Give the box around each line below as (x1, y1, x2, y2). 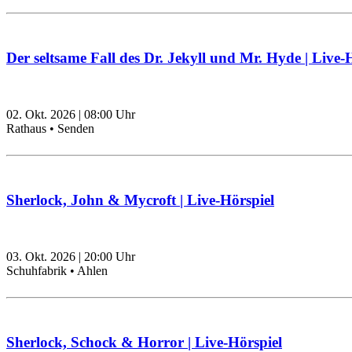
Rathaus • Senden (6, 122, 94, 136)
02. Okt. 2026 (6, 108, 75, 122)
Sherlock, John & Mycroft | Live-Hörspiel (6, 191, 274, 208)
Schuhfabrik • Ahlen (6, 264, 108, 278)
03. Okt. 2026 (6, 250, 75, 264)
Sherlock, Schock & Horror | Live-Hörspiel (6, 333, 282, 350)
